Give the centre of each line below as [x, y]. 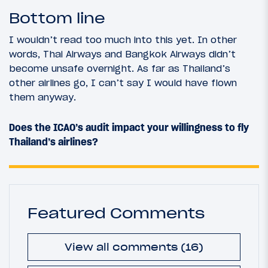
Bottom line [57, 18]
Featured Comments [116, 213]
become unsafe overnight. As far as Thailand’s [120, 68]
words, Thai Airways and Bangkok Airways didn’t [122, 54]
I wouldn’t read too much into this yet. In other [123, 39]
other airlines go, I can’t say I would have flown [123, 82]
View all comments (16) [134, 247]
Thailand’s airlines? [54, 141]
